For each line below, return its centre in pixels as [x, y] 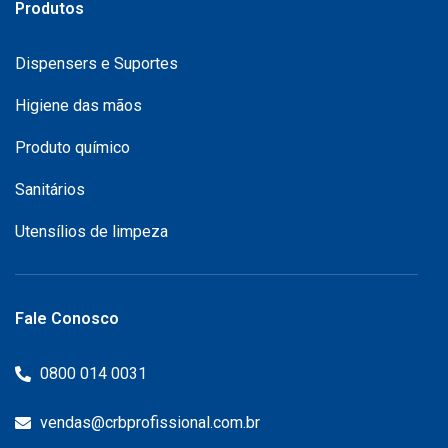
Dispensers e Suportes [96, 63]
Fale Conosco [67, 318]
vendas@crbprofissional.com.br [150, 422]
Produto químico [72, 147]
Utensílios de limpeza [91, 231]
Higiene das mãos [78, 105]
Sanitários [50, 189]
